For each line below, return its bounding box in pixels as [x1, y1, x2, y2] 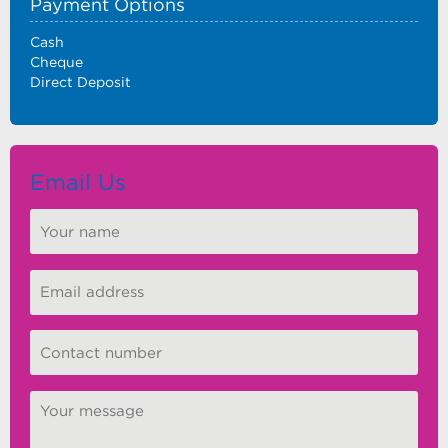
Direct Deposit [30, 74, 131, 90]
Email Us [30, 170, 126, 194]
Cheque [30, 54, 83, 70]
